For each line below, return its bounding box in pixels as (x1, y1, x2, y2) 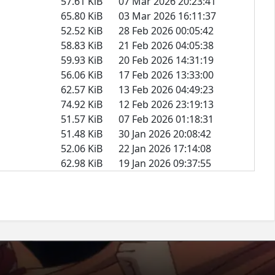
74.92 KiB (61, 97, 103, 111)
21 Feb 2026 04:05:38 (118, 38, 214, 52)
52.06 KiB (61, 141, 103, 155)
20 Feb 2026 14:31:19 (118, 53, 214, 67)
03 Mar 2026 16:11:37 (118, 9, 216, 23)
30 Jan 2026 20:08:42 (118, 126, 211, 141)
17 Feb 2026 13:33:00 (118, 68, 214, 82)
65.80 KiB (61, 9, 103, 23)
